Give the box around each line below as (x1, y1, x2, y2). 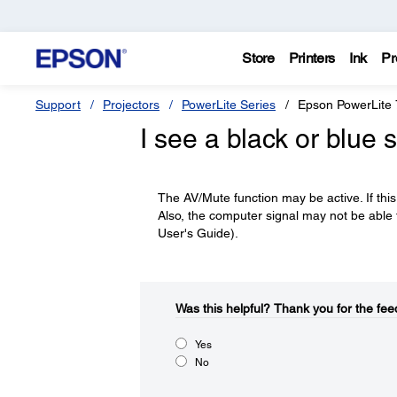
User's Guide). (157, 226, 238, 240)
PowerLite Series (182, 97, 276, 112)
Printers (288, 50, 336, 66)
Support (35, 97, 81, 112)
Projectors (103, 97, 160, 112)
